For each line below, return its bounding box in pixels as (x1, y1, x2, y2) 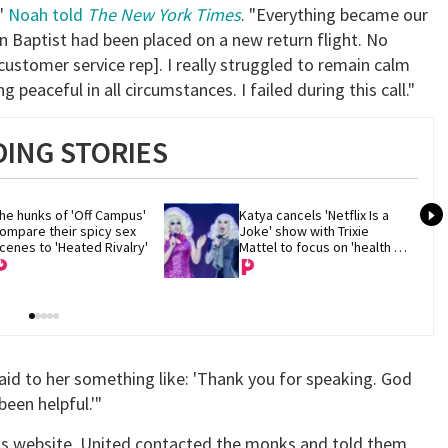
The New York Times (87, 3, 241, 27)
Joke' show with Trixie (239, 221, 370, 240)
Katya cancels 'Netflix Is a (239, 205, 390, 224)
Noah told (8, 3, 87, 27)
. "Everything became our (241, 3, 428, 27)
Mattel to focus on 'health (239, 237, 392, 256)
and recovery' (239, 253, 323, 272)
